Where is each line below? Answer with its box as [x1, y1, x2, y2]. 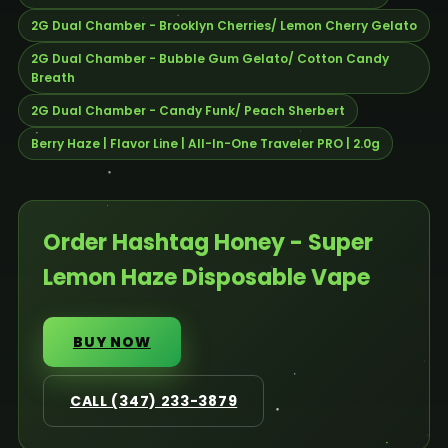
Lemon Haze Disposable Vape [42, 261, 370, 293]
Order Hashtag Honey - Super [42, 226, 373, 258]
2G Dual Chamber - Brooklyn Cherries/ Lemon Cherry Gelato [30, 16, 417, 34]
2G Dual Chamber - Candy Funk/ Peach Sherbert [30, 101, 345, 119]
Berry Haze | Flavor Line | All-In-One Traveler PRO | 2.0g [30, 134, 380, 152]
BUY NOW [72, 331, 151, 352]
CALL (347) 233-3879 [69, 390, 238, 411]
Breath [30, 68, 75, 86]
